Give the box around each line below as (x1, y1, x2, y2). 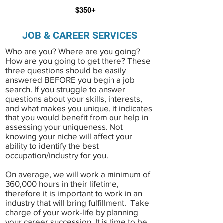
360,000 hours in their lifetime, (5, 179, 119, 188)
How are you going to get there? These (5, 56, 151, 65)
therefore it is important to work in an (5, 188, 142, 198)
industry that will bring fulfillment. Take (5, 198, 149, 207)
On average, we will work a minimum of (5, 169, 150, 179)
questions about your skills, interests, (5, 94, 142, 103)
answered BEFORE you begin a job (5, 75, 135, 84)
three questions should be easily (5, 65, 126, 75)
